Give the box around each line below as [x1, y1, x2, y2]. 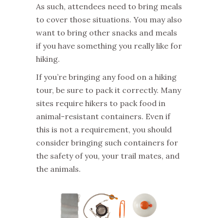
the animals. [36, 164, 83, 174]
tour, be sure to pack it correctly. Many [36, 85, 181, 95]
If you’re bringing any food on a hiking [36, 72, 177, 82]
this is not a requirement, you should [36, 125, 172, 135]
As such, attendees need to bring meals [36, 1, 182, 12]
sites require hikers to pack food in [36, 98, 165, 109]
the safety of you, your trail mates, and [36, 151, 180, 161]
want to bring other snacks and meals [36, 28, 177, 38]
